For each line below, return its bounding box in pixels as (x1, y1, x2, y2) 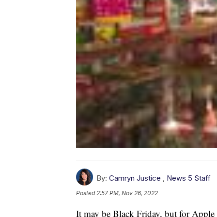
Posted (76, 189, 96, 197)
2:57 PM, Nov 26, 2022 (96, 189, 158, 197)
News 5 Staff (167, 173, 211, 183)
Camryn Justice (109, 173, 161, 183)
